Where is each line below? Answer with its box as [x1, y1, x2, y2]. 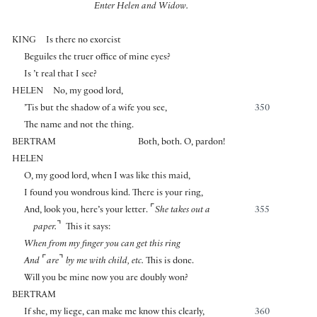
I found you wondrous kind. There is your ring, [23, 189, 203, 200]
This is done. [143, 257, 194, 267]
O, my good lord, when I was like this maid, [23, 172, 190, 183]
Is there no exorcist [46, 36, 122, 47]
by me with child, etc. [63, 257, 144, 267]
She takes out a [154, 206, 210, 217]
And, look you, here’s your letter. [23, 206, 148, 217]
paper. [33, 223, 57, 234]
